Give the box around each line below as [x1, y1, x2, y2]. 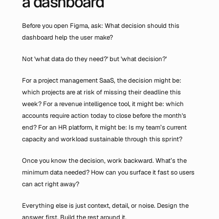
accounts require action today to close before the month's [22, 111, 186, 120]
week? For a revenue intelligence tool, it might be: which [22, 100, 184, 108]
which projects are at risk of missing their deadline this [22, 88, 181, 96]
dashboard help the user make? [22, 33, 113, 42]
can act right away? [22, 180, 79, 188]
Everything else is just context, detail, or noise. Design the [22, 201, 189, 210]
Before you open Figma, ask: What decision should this [22, 22, 179, 30]
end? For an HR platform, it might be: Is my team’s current [22, 123, 187, 131]
